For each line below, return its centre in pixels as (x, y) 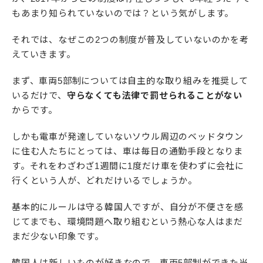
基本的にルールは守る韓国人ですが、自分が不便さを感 (128, 207)
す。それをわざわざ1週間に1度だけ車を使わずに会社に (128, 166)
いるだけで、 (39, 96)
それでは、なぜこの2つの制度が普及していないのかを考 (130, 40)
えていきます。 (44, 55)
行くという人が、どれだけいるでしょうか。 (104, 181)
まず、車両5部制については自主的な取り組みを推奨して (130, 81)
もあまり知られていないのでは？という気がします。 (123, 14)
